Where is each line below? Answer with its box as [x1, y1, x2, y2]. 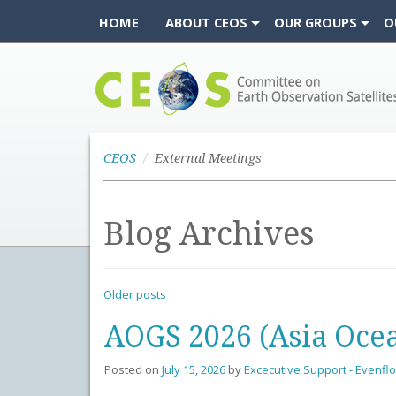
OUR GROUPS [274, 13, 357, 31]
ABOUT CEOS [165, 13, 247, 31]
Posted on [104, 362, 162, 377]
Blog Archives [103, 215, 315, 253]
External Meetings [155, 151, 262, 165]
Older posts [103, 286, 166, 302]
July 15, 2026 [162, 362, 225, 377]
